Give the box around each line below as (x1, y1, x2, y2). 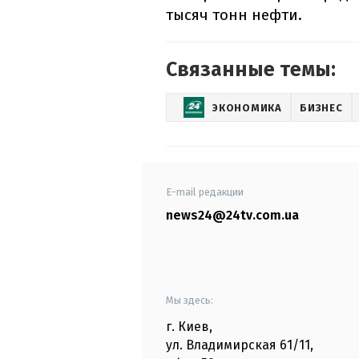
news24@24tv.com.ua (166, 208, 299, 224)
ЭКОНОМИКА (212, 101, 283, 114)
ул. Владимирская (166, 337, 276, 353)
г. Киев (166, 319, 209, 335)
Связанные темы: (166, 58, 336, 83)
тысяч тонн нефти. (166, 6, 302, 25)
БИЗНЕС (300, 101, 343, 114)
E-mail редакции (166, 186, 244, 199)
